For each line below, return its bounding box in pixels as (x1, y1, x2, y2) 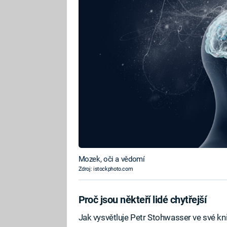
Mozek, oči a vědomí (78, 155, 145, 164)
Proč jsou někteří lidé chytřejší (78, 193, 207, 206)
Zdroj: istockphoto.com (78, 166, 133, 173)
